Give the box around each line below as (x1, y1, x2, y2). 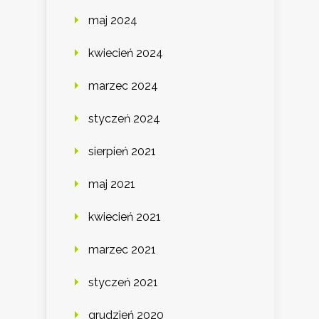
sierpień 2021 (88, 145, 156, 159)
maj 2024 (88, 14, 137, 28)
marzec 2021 (88, 243, 156, 257)
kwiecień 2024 (88, 46, 163, 61)
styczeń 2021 (88, 276, 158, 290)
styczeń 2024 (88, 112, 160, 126)
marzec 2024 (88, 79, 158, 93)
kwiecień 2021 (88, 210, 161, 224)
